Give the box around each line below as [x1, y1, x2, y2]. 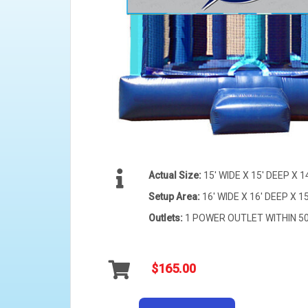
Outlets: [148, 212, 185, 224]
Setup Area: [148, 191, 202, 203]
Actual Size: [148, 170, 203, 181]
